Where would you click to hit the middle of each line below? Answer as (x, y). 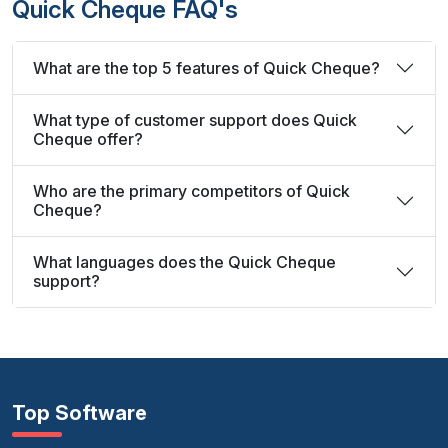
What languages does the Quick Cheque (184, 262)
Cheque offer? (88, 139)
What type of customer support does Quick (195, 120)
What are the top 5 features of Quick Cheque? (206, 67)
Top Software (79, 413)
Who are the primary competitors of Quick (191, 191)
